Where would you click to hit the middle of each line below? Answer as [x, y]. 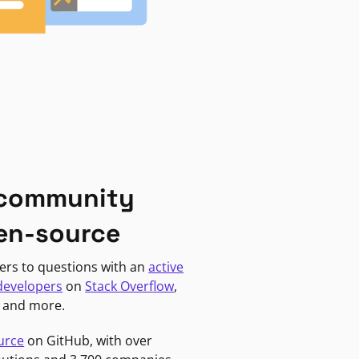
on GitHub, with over [89, 340]
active [166, 266]
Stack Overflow [130, 286]
